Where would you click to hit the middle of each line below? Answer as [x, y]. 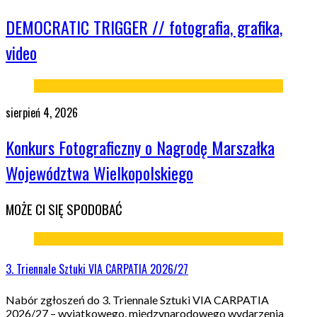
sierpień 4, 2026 [42, 112]
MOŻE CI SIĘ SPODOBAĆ [64, 209]
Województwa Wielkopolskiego [99, 173]
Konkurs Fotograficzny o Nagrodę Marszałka [140, 148]
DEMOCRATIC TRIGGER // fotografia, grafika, [144, 27]
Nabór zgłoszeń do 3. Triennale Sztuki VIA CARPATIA [137, 299]
